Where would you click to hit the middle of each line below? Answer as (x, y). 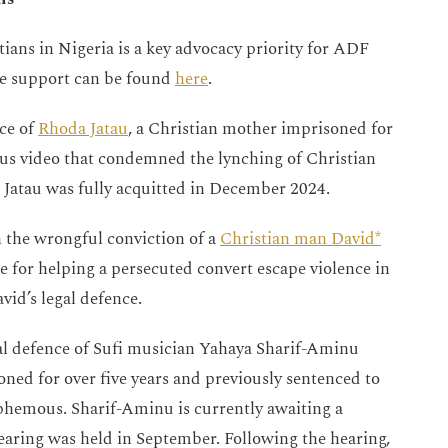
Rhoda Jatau (83, 128)
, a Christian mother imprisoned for (260, 128)
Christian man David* (300, 238)
